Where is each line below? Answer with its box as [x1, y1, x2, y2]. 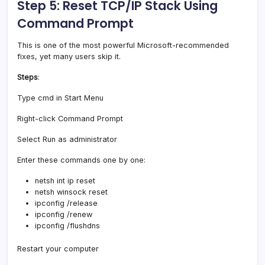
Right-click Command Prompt [17, 114, 123, 123]
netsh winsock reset [35, 187, 108, 196]
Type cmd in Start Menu [17, 93, 104, 102]
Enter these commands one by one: [17, 155, 146, 164]
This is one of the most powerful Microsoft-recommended [17, 40, 229, 50]
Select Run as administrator [17, 134, 117, 144]
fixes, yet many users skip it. [17, 51, 121, 61]
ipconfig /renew [35, 209, 92, 219]
